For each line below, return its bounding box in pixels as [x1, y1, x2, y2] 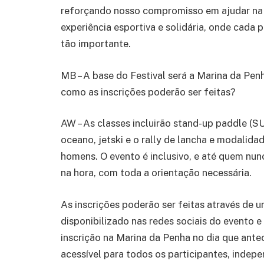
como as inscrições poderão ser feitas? [61, 85, 236, 98]
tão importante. [61, 38, 131, 50]
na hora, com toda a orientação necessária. [61, 167, 252, 179]
